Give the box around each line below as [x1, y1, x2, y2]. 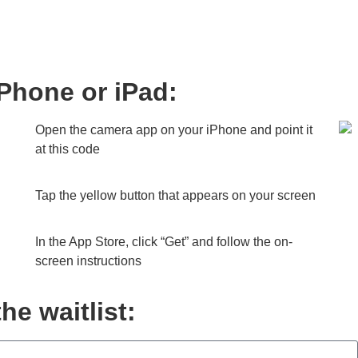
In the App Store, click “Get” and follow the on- [34, 235, 292, 249]
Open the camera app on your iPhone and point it [34, 122, 312, 137]
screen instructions [34, 254, 141, 268]
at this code [34, 141, 100, 156]
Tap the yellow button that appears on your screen [34, 189, 316, 203]
